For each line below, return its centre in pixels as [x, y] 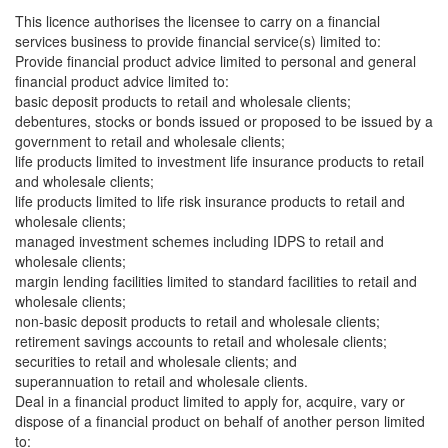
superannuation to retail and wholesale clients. [161, 381]
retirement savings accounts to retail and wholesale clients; [201, 341]
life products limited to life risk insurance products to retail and [210, 201]
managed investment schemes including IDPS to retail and [199, 241]
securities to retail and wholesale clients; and [156, 361]
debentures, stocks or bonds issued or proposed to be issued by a [224, 121]
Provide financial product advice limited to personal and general [215, 61]
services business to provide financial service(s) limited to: [198, 41]
